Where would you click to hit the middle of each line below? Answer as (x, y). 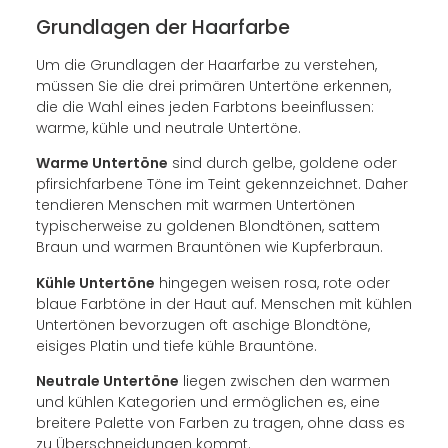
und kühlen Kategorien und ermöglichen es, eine (207, 401)
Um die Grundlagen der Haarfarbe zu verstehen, (206, 64)
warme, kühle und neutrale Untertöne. (168, 127)
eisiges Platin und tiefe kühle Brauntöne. (176, 345)
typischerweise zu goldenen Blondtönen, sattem (207, 226)
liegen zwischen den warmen (284, 380)
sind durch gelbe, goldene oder (282, 163)
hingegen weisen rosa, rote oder (272, 282)
